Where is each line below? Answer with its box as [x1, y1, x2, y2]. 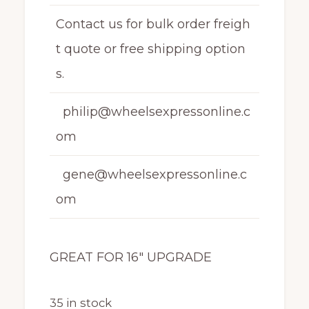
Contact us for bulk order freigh [55, 16, 250, 32]
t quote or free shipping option [55, 41, 246, 57]
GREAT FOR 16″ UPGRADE [49, 249, 212, 265]
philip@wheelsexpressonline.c [55, 103, 250, 119]
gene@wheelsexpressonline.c [55, 166, 247, 182]
